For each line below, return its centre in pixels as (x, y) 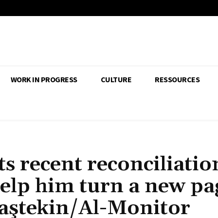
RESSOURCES (177, 80)
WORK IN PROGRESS (44, 80)
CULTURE (116, 80)
